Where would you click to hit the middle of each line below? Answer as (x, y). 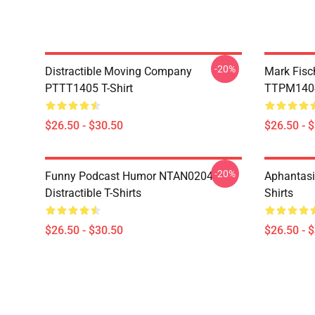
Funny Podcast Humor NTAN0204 (129, 176)
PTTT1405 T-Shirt (89, 88)
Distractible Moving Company (118, 71)
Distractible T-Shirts (93, 193)
